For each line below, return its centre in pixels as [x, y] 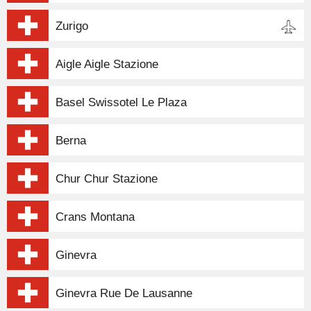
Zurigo [72, 26]
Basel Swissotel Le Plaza [121, 102]
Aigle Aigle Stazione [107, 64]
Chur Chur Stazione [107, 179]
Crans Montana [95, 217]
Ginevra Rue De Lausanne [124, 293]
